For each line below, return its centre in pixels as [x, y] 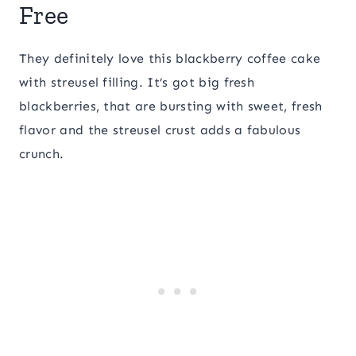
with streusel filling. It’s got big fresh [137, 83]
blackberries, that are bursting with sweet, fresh [171, 106]
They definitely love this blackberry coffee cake [170, 59]
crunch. [42, 154]
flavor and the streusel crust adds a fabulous [160, 130]
